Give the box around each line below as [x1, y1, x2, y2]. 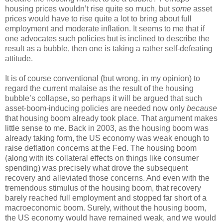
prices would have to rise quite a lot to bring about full [5, 14, 192, 23]
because [187, 104, 217, 112]
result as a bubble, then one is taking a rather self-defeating [5, 44, 213, 53]
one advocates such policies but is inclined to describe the [5, 34, 210, 43]
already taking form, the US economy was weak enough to [5, 133, 210, 142]
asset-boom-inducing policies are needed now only [5, 104, 187, 112]
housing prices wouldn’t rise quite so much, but [5, 4, 172, 13]
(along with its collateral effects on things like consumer [5, 153, 199, 162]
